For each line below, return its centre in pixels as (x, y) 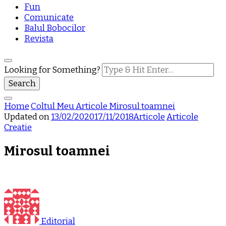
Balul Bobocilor (55, 28)
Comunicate (49, 17)
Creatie (18, 127)
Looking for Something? (53, 70)
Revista (39, 39)
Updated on (27, 117)
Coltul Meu (53, 106)
